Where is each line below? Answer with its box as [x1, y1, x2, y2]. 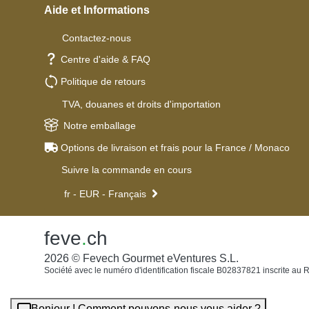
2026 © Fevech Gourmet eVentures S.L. [44, 252, 239, 264]
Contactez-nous [62, 32, 131, 43]
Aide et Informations [44, 4, 150, 16]
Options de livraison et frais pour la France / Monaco [61, 141, 290, 153]
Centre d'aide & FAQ [61, 54, 150, 66]
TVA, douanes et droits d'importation [62, 98, 221, 110]
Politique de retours [61, 76, 146, 88]
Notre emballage [63, 119, 136, 131]
